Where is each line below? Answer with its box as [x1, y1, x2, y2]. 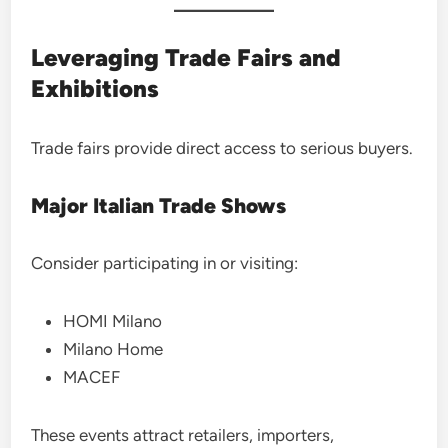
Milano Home [63, 339, 164, 359]
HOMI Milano [63, 311, 163, 331]
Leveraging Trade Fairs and [31, 43, 342, 72]
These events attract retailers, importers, [31, 425, 335, 445]
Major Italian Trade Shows [31, 193, 287, 218]
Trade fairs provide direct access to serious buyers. [31, 138, 414, 158]
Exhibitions [31, 74, 160, 103]
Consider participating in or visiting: [31, 253, 299, 273]
